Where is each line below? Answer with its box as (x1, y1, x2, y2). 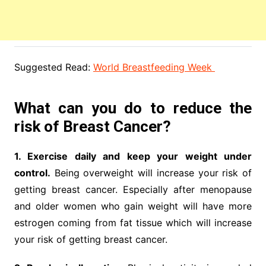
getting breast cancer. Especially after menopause (14, 183, 252, 196)
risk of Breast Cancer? (14, 118, 171, 136)
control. (14, 167, 50, 179)
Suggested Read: (14, 61, 93, 74)
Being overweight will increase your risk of (50, 167, 252, 179)
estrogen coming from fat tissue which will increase (14, 217, 252, 229)
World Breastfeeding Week (93, 61, 215, 74)
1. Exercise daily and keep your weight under (14, 150, 252, 163)
